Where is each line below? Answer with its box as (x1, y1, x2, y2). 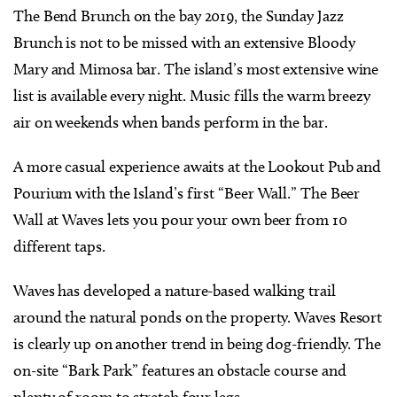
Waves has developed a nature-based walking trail (13, 280, 336, 300)
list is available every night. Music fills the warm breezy (13, 85, 370, 105)
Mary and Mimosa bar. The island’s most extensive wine (13, 58, 379, 79)
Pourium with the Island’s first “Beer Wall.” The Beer (13, 183, 361, 203)
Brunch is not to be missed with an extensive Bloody (13, 32, 355, 52)
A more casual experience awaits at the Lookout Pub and (13, 156, 382, 176)
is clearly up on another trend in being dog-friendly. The (13, 333, 381, 354)
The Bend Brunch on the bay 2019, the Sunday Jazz (13, 5, 344, 26)
